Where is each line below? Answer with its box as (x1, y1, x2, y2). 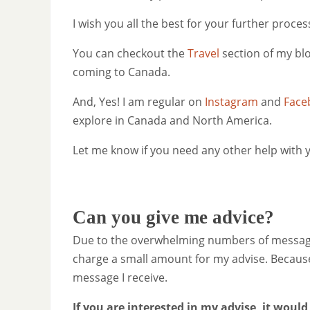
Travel (188, 45, 219, 61)
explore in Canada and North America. (73, 112, 272, 128)
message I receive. (73, 269, 167, 285)
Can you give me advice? (73, 206, 274, 228)
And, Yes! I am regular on (73, 93, 205, 109)
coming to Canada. (73, 64, 170, 80)
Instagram (205, 93, 258, 109)
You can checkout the (73, 45, 188, 61)
